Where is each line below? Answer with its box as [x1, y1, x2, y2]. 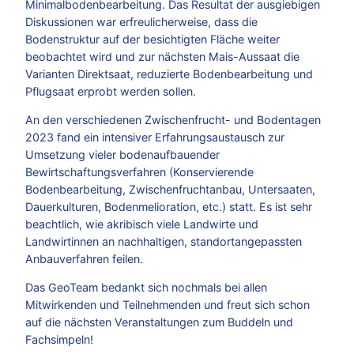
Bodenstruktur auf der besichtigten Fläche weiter [25, 32, 280, 46]
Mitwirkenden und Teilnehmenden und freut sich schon [25, 298, 310, 312]
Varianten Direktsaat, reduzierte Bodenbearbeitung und [25, 66, 313, 81]
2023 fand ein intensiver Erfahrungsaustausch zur [25, 130, 284, 145]
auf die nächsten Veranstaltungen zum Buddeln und [25, 315, 293, 330]
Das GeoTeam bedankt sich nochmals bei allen [25, 281, 267, 295]
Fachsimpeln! [25, 333, 93, 347]
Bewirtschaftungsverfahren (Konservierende [25, 165, 254, 179]
